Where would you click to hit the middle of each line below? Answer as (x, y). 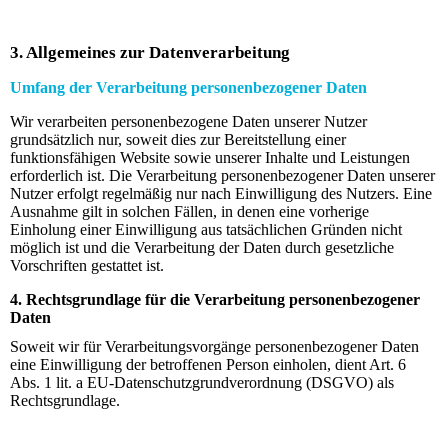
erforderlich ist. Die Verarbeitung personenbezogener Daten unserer (222, 175)
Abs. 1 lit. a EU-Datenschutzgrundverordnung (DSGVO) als (202, 382)
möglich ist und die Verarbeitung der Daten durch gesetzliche (202, 247)
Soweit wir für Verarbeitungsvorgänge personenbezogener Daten (214, 346)
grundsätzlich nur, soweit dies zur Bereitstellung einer (178, 139)
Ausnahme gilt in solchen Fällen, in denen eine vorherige (189, 211)
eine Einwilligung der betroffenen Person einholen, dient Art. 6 (208, 364)
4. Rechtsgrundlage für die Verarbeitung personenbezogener (215, 299)
